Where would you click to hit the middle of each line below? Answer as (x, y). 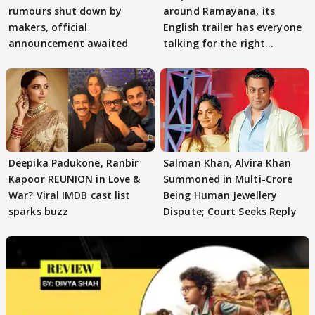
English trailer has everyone (232, 27)
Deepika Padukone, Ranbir (74, 163)
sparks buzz (39, 212)
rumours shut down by (65, 11)
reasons (183, 60)
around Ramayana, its (219, 11)
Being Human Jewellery (220, 195)
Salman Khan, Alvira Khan (227, 163)
